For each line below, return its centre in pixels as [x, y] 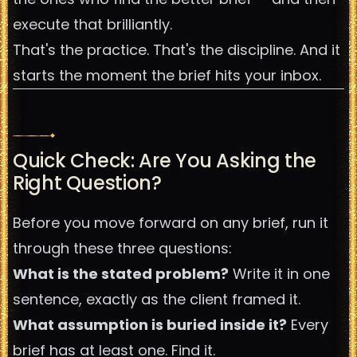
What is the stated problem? [121, 274]
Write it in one [279, 274]
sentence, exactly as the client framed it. [157, 299]
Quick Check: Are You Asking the [165, 161]
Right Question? [87, 183]
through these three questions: [122, 248]
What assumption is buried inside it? [150, 325]
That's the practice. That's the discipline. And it [177, 50]
